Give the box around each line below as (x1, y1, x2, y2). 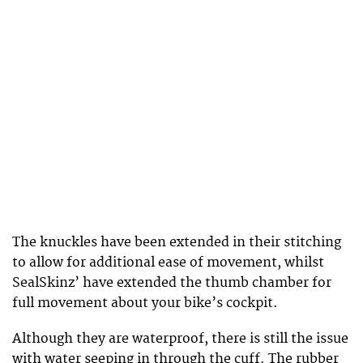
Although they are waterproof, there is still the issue (12, 330, 348, 347)
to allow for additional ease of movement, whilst (12, 254, 324, 271)
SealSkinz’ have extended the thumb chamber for (12, 274, 331, 291)
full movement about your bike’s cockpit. (12, 294, 278, 311)
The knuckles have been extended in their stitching (12, 233, 341, 250)
